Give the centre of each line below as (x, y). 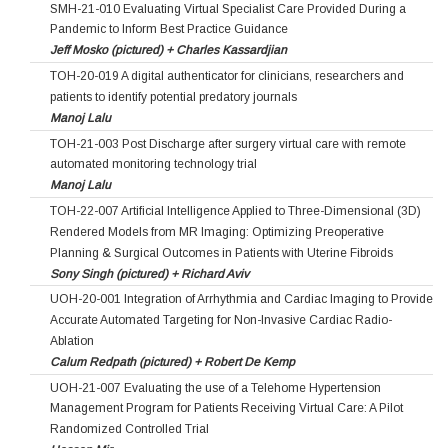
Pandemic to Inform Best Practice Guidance (169, 29)
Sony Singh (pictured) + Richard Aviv (149, 273)
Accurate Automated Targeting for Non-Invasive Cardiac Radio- (221, 319)
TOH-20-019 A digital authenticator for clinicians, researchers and (227, 75)
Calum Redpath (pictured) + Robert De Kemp (172, 361)
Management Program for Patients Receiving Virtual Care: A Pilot (226, 408)
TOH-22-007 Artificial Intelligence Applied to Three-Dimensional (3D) (235, 210)
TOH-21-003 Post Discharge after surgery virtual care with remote (228, 143)
